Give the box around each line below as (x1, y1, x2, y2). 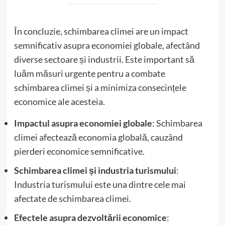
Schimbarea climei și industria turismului (14, 164, 176, 176)
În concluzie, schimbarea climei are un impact (14, 25, 188, 37)
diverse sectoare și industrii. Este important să (14, 53, 194, 65)
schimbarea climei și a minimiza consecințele (14, 81, 186, 93)
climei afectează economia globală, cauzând (14, 131, 183, 143)
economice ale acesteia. (14, 95, 105, 107)
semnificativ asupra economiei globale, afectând (14, 39, 200, 51)
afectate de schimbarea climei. (14, 192, 131, 204)
